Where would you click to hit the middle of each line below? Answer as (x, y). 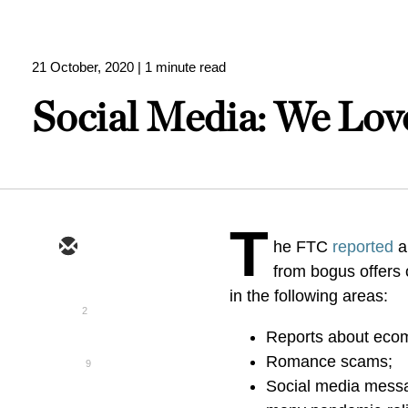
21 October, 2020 (83, 67)
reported (363, 247)
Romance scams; (330, 362)
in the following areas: (309, 296)
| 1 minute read (182, 67)
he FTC (303, 247)
